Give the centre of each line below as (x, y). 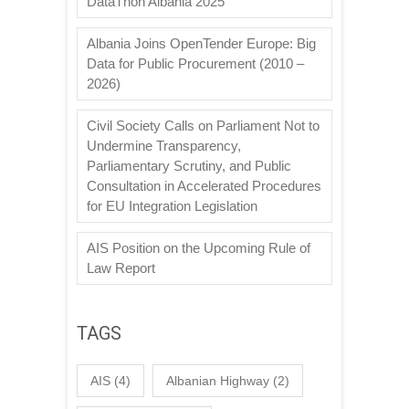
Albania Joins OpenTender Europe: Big (201, 43)
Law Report (121, 267)
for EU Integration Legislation (172, 205)
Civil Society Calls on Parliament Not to (203, 125)
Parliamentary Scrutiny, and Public (189, 165)
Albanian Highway (218, 380)
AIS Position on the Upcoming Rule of (199, 247)
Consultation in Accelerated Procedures (204, 185)
